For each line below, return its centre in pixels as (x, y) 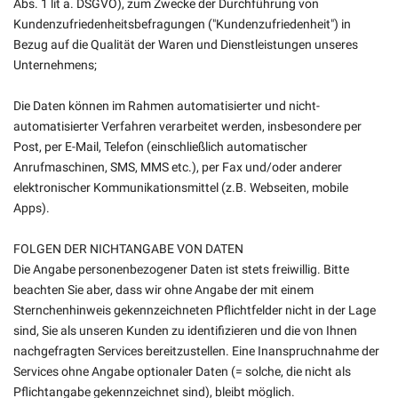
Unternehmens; (55, 65)
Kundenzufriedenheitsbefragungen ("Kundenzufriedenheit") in (182, 24)
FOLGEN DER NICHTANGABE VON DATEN (128, 249)
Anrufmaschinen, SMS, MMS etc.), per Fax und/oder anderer (178, 167)
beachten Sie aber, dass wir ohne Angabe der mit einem (163, 290)
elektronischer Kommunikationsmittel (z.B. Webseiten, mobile (181, 187)
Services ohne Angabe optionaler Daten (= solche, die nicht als (182, 371)
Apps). (32, 208)
